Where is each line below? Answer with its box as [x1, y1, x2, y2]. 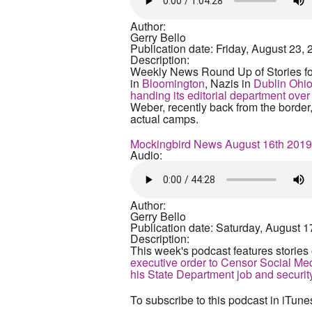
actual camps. [130, 111, 198, 127]
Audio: [130, 147, 162, 163]
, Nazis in [205, 75, 253, 91]
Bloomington [142, 75, 205, 91]
